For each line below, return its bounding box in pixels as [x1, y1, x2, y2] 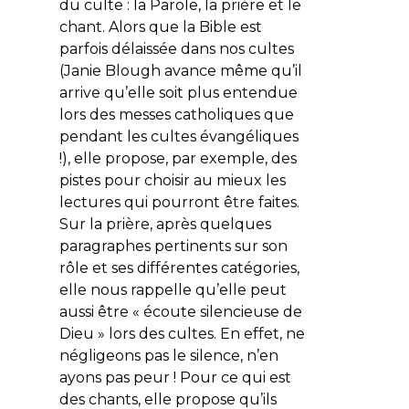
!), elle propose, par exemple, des [58, 149, 297, 167]
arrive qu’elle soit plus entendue [58, 83, 298, 101]
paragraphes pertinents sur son [58, 236, 288, 255]
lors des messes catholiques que [58, 105, 294, 123]
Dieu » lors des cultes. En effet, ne [58, 324, 305, 342]
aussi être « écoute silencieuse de [58, 302, 302, 320]
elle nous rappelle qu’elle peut [58, 280, 287, 299]
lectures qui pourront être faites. [58, 193, 299, 211]
